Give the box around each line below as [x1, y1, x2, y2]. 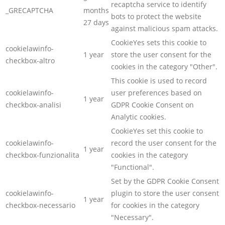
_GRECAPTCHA [6, 6, 53, 16]
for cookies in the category [111, 200, 199, 210]
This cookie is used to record [111, 76, 207, 86]
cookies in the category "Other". [111, 62, 217, 72]
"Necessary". [111, 212, 154, 222]
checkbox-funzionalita [6, 150, 79, 160]
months [83, 6, 109, 16]
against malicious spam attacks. [111, 24, 218, 34]
